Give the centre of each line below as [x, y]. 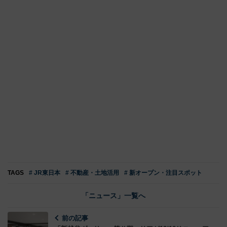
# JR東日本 [45, 173]
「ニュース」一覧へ [113, 195]
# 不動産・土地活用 [92, 173]
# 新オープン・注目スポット [163, 173]
